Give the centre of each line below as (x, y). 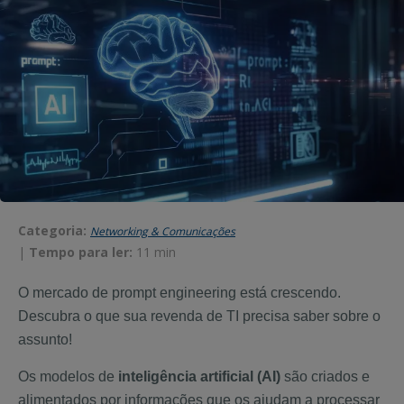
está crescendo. (289, 293)
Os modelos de (66, 376)
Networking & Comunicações (163, 231)
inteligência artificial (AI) (197, 376)
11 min (156, 252)
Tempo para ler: (81, 252)
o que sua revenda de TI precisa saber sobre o (230, 316)
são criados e (325, 376)
